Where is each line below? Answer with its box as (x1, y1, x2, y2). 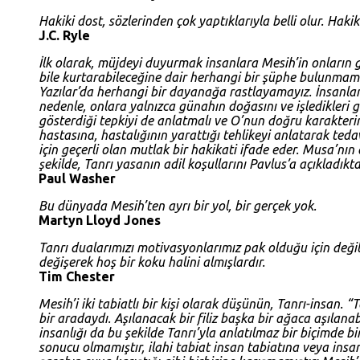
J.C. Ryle (39, 28, 90, 43)
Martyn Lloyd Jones (39, 213, 161, 228)
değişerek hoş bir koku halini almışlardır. (39, 255, 265, 270)
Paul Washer (39, 171, 116, 186)
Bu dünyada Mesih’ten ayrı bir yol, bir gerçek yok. (39, 198, 317, 214)
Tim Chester (39, 269, 115, 284)
